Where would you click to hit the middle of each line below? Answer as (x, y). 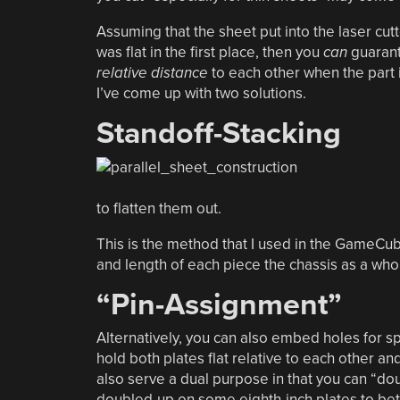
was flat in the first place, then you (209, 52)
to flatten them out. (158, 208)
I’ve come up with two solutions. (201, 93)
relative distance (152, 73)
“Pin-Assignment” (219, 304)
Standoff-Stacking (218, 133)
